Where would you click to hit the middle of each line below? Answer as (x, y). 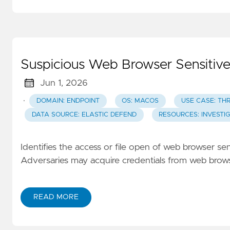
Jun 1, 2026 (64, 83)
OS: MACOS (140, 101)
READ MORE (56, 197)
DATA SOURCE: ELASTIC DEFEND (84, 115)
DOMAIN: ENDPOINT (68, 101)
